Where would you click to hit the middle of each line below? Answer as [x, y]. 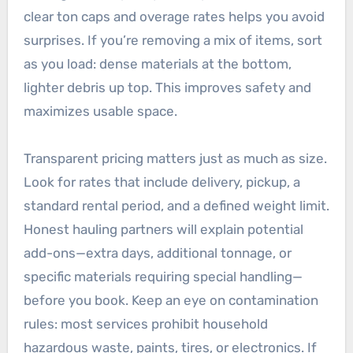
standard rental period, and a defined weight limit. [176, 206]
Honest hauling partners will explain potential [163, 230]
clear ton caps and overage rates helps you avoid [174, 17]
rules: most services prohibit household [145, 324]
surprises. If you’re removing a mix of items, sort [173, 41]
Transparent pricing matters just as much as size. [175, 159]
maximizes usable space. [100, 111]
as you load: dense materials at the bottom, [157, 64]
